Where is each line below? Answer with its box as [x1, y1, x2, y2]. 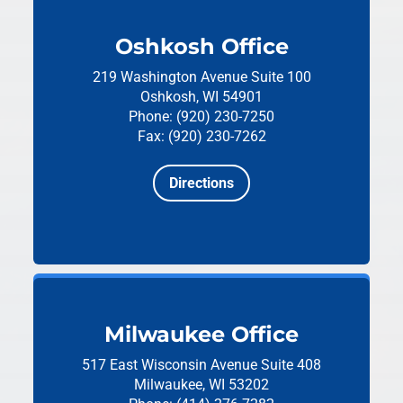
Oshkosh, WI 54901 [140, 88, 263, 105]
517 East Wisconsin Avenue [82, 355, 261, 373]
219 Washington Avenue [92, 68, 251, 85]
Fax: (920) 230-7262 [137, 128, 266, 145]
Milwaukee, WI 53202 [134, 375, 269, 393]
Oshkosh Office [114, 33, 289, 59]
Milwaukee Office [104, 320, 299, 347]
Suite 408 [261, 355, 321, 373]
